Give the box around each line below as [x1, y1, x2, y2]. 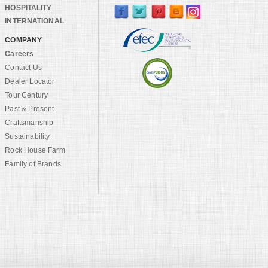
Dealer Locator [5, 77, 55, 86]
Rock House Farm [5, 146, 65, 154]
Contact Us [5, 63, 42, 72]
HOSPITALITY [5, 4, 52, 12]
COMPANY [5, 36, 42, 44]
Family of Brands [5, 160, 61, 168]
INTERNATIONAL [5, 17, 64, 25]
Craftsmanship [5, 118, 54, 127]
